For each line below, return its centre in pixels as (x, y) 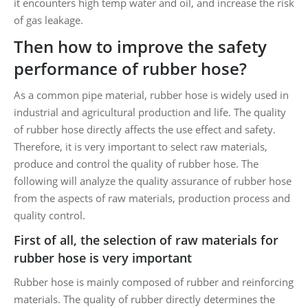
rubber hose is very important (103, 257)
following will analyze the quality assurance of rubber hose (153, 180)
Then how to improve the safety (140, 46)
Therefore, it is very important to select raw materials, (141, 146)
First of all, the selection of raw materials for (146, 240)
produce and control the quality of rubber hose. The (136, 163)
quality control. (49, 215)
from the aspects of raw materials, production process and (152, 198)
